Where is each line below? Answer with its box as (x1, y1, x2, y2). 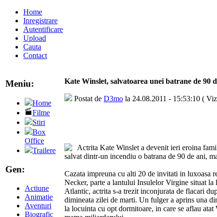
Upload (23, 34, 46, 42)
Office (25, 137, 44, 145)
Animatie (25, 192, 53, 201)
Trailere (32, 146, 56, 155)
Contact (23, 51, 47, 60)
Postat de (72, 94, 104, 103)
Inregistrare (23, 16, 58, 25)
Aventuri (25, 201, 51, 210)
